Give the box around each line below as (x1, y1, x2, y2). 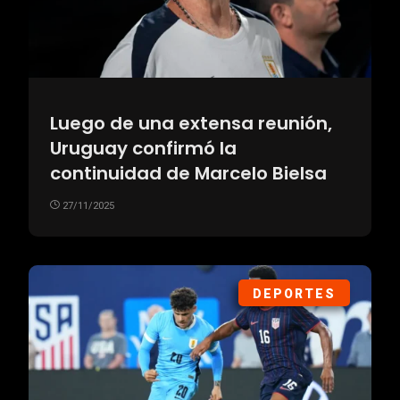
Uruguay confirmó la (50, 135, 237, 161)
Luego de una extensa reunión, (50, 110, 332, 136)
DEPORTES (252, 286, 336, 301)
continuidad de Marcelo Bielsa (50, 160, 327, 186)
